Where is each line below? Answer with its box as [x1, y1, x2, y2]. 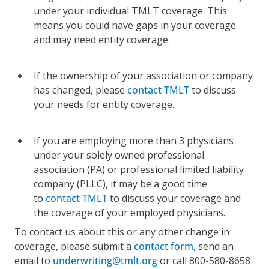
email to [14, 253, 53, 267]
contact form [134, 239, 193, 253]
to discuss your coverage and [107, 191, 241, 205]
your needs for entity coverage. [34, 97, 174, 111]
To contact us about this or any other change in [14, 225, 229, 238]
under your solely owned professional [34, 148, 204, 162]
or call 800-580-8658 [157, 253, 250, 267]
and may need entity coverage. [34, 32, 172, 46]
